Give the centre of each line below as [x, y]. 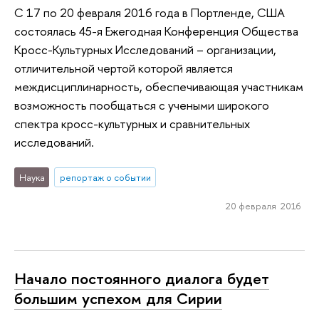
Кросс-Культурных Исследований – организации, [145, 50]
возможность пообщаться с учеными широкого [142, 105]
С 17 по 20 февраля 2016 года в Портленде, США [150, 13]
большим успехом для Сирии [118, 299]
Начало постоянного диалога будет [142, 279]
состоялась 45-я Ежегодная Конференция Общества [156, 31]
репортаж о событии [105, 177]
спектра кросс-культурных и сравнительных [132, 124]
